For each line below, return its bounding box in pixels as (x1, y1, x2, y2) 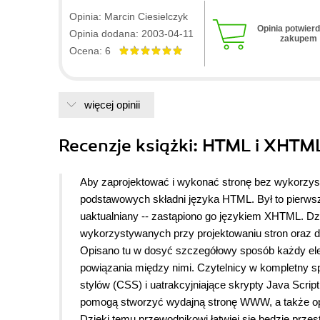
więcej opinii (84, 98, 140, 111)
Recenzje (59, 134, 136, 156)
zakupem (279, 33, 317, 44)
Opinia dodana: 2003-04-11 (69, 27, 194, 39)
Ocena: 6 (69, 44, 119, 56)
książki (136, 134, 193, 156)
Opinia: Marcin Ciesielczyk (69, 10, 188, 22)
